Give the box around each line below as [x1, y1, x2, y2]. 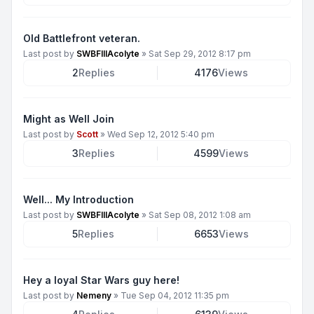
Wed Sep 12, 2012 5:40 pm [107, 129, 214, 139]
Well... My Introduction [23, 193, 134, 205]
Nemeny [76, 290, 111, 301]
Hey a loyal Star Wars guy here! [23, 274, 179, 286]
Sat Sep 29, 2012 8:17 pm [149, 48, 251, 59]
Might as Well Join [23, 113, 114, 125]
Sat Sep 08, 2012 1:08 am [149, 210, 251, 220]
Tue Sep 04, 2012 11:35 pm [121, 290, 229, 301]
